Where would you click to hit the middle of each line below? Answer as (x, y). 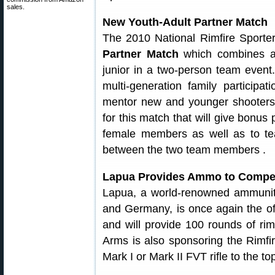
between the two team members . (184, 150)
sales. (16, 7)
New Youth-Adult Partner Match (185, 22)
